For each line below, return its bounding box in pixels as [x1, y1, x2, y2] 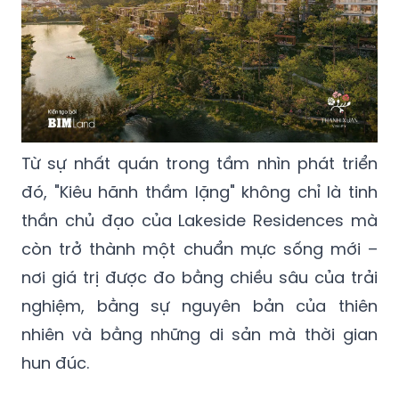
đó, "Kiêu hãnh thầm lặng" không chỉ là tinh [21, 181, 378, 204]
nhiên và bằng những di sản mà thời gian [21, 323, 378, 346]
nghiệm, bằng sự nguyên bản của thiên [21, 295, 378, 318]
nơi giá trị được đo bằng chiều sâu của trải [21, 266, 378, 289]
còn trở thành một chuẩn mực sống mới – [21, 238, 378, 261]
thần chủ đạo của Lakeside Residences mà [21, 209, 378, 232]
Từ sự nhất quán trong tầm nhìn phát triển [21, 152, 378, 175]
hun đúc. [21, 352, 89, 375]
